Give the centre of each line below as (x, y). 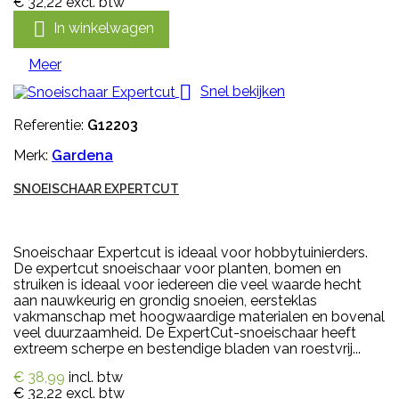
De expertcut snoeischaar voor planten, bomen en (177, 268)
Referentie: (50, 125)
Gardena (82, 155)
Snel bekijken (243, 91)
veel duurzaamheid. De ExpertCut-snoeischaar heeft (185, 332)
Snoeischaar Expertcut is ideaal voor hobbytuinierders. (191, 252)
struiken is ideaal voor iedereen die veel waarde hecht (187, 284)
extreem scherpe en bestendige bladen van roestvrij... (187, 348)
